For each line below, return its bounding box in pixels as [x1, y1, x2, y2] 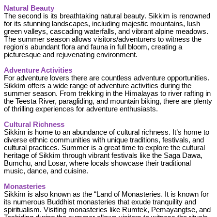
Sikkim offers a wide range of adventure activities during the [4, 81, 191, 90]
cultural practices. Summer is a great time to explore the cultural [4, 143, 205, 152]
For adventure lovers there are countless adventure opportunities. [4, 74, 209, 82]
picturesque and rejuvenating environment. [4, 50, 138, 59]
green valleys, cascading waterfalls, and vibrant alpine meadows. [4, 27, 208, 35]
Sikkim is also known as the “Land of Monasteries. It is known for [4, 190, 209, 198]
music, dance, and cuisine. [4, 167, 88, 175]
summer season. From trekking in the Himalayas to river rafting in [4, 89, 211, 97]
